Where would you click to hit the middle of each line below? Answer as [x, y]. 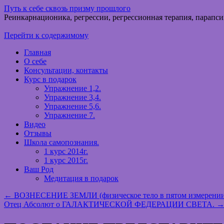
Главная [37, 52]
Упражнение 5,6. [72, 106]
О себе [35, 61]
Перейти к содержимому [46, 35]
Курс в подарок [50, 79]
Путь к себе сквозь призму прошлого [67, 8]
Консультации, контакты [66, 70]
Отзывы [38, 133]
